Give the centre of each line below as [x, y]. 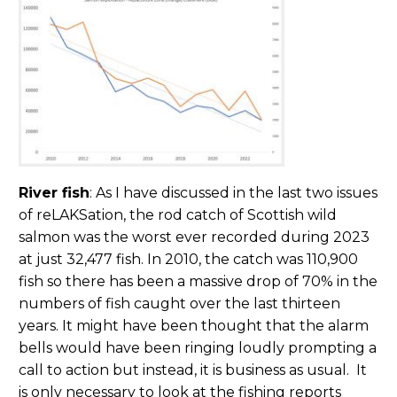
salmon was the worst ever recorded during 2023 [194, 237]
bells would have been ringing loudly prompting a [198, 348]
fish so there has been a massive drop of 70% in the [198, 282]
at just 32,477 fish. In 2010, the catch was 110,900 [188, 260]
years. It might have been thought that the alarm [194, 326]
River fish [54, 193]
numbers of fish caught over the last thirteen [179, 304]
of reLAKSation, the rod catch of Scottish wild [178, 215]
